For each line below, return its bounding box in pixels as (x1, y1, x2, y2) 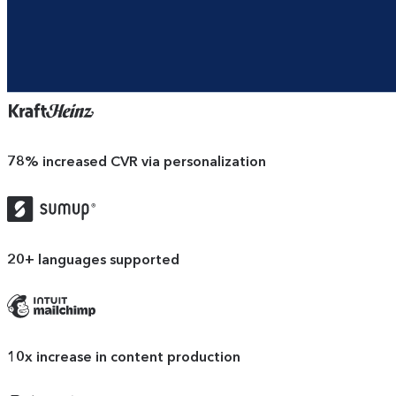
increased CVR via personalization (42, 153, 266, 171)
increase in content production (36, 348, 240, 366)
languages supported (38, 250, 179, 268)
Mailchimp (95, 289, 163, 307)
